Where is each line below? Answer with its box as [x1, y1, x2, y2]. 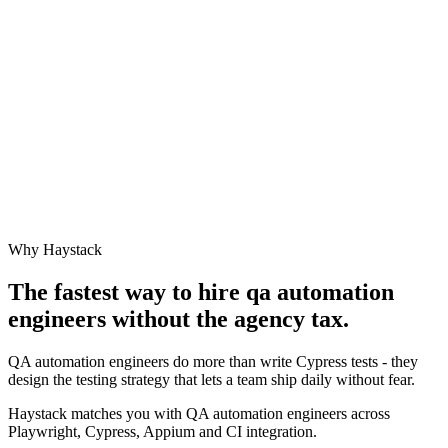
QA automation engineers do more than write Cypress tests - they [8, 353, 418, 371]
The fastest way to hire [8, 279, 246, 306]
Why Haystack [8, 241, 102, 259]
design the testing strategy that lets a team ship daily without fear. [8, 371, 415, 389]
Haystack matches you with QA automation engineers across [8, 405, 390, 423]
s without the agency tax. [97, 306, 349, 333]
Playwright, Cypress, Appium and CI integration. [8, 423, 317, 441]
